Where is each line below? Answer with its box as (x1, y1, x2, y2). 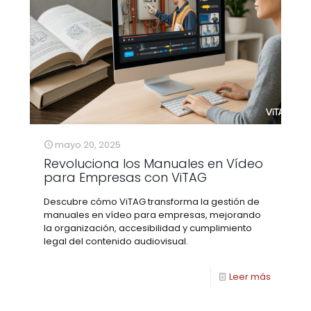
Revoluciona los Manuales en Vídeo (44, 155, 263, 173)
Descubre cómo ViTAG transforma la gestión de (44, 195, 260, 209)
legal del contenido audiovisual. (44, 235, 188, 249)
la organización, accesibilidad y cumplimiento (44, 221, 252, 235)
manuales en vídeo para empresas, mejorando (44, 208, 261, 222)
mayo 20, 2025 (55, 138, 121, 152)
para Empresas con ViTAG (44, 169, 207, 187)
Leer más (229, 270, 271, 284)
